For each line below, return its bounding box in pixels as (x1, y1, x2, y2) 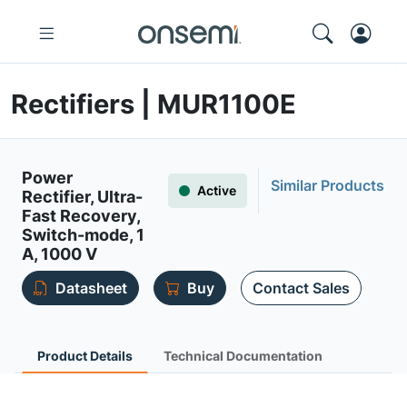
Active (197, 183, 236, 198)
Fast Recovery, (22, 206, 140, 225)
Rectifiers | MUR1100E (11, 88, 296, 120)
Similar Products (271, 176, 384, 194)
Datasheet (55, 279, 127, 297)
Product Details (37, 348, 133, 363)
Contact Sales (253, 279, 350, 297)
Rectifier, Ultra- (22, 187, 143, 206)
